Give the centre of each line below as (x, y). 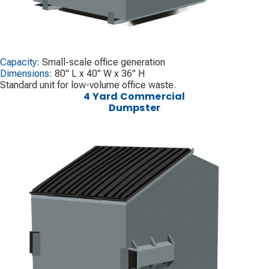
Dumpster (134, 107)
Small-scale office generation (104, 62)
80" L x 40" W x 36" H (100, 73)
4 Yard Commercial (134, 96)
